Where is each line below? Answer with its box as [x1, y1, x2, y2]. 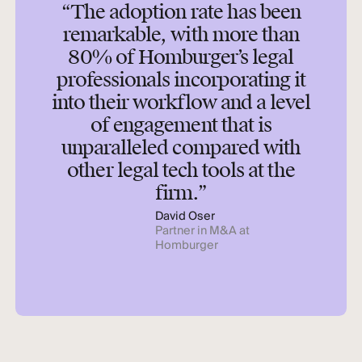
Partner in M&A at [154, 221, 250, 242]
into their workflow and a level [51, 90, 311, 115]
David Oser [154, 206, 215, 227]
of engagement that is [90, 112, 271, 137]
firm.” [154, 180, 208, 205]
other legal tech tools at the [67, 158, 295, 183]
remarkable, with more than [62, 22, 300, 47]
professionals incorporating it [56, 67, 306, 92]
